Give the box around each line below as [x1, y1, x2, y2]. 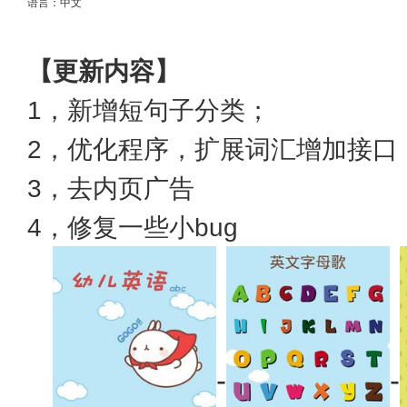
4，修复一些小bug [27, 213, 238, 242]
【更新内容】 [27, 57, 180, 85]
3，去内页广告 [27, 174, 194, 203]
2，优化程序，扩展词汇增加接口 [27, 135, 398, 164]
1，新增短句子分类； [27, 96, 271, 124]
